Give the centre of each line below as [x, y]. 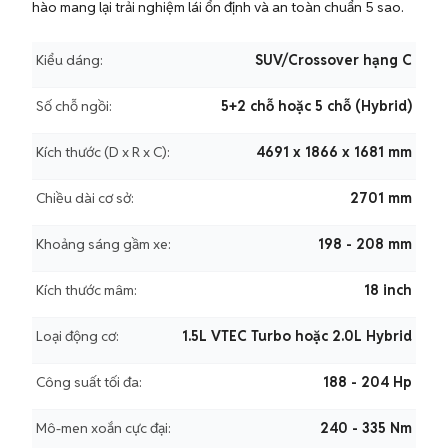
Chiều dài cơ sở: [85, 198]
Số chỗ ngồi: [74, 106]
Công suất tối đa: [89, 382]
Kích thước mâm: [86, 290]
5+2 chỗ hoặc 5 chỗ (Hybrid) [316, 106]
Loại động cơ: [77, 336]
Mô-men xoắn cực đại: [103, 428]
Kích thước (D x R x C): [103, 152]
